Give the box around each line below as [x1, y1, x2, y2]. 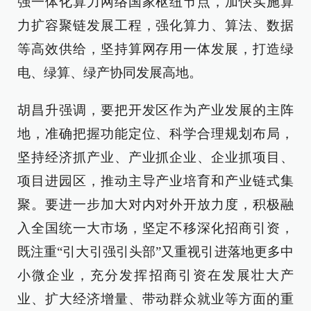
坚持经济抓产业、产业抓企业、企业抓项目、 [17, 150, 294, 165]
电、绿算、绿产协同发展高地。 [17, 65, 202, 80]
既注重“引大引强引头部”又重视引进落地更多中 [17, 244, 294, 259]
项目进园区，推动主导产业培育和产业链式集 [17, 174, 294, 188]
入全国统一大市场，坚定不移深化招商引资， [17, 221, 294, 235]
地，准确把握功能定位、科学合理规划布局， [17, 126, 294, 141]
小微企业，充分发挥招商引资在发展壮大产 [17, 268, 294, 283]
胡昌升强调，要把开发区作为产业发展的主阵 [17, 103, 294, 117]
